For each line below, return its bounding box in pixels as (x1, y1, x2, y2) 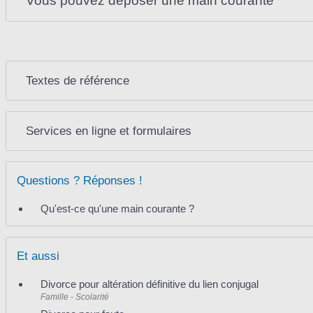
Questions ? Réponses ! (17, 173, 143, 187)
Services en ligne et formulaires (26, 124, 192, 138)
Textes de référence (26, 73, 130, 87)
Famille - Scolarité (41, 291, 109, 302)
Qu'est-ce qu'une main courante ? (41, 202, 194, 214)
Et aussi (17, 249, 59, 263)
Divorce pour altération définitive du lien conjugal (41, 277, 259, 290)
